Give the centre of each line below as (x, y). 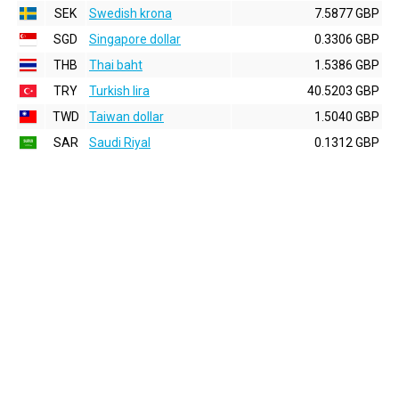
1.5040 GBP (347, 117)
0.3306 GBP (347, 39)
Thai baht (116, 65)
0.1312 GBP (347, 142)
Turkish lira (119, 91)
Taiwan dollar (126, 117)
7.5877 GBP (347, 13)
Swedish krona (130, 13)
